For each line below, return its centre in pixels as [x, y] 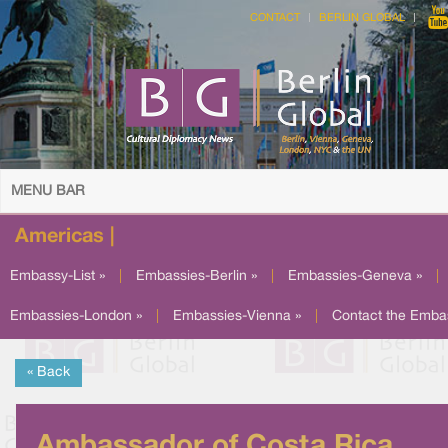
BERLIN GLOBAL [362, 18]
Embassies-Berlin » [196, 276]
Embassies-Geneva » [355, 276]
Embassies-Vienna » [237, 316]
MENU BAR [48, 191]
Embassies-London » [76, 316]
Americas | [64, 237]
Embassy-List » [57, 276]
